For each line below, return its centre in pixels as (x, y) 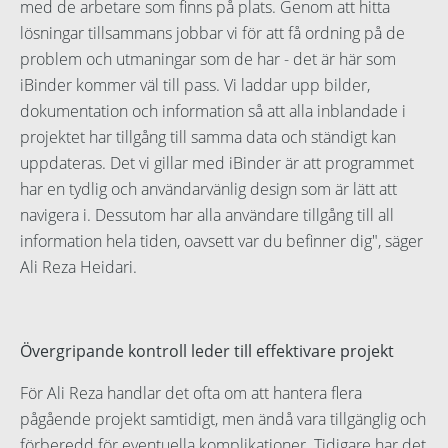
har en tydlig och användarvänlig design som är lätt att (208, 189)
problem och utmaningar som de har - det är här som (208, 59)
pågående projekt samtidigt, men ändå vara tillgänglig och (223, 419)
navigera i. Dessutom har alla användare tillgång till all (207, 215)
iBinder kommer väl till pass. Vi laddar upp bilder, (195, 85)
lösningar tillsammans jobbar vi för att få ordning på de (212, 33)
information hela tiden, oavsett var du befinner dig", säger (221, 241)
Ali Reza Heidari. (78, 267)
